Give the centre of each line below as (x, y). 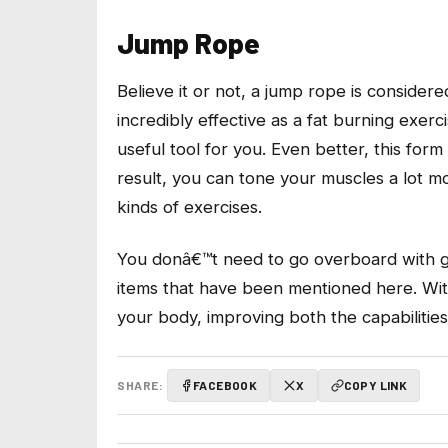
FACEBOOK (225, 384)
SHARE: (140, 384)
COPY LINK (375, 384)
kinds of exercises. (189, 206)
